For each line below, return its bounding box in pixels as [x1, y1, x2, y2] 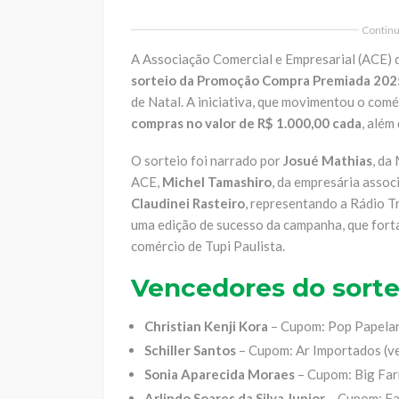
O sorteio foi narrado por [131, 151, 283, 168]
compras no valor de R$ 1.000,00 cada [131, 114, 362, 131]
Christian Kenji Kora [144, 317, 268, 334]
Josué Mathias [283, 151, 372, 168]
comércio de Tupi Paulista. [131, 237, 285, 254]
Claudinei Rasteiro [131, 194, 245, 211]
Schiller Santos [144, 341, 236, 358]
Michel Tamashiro [162, 173, 272, 190]
